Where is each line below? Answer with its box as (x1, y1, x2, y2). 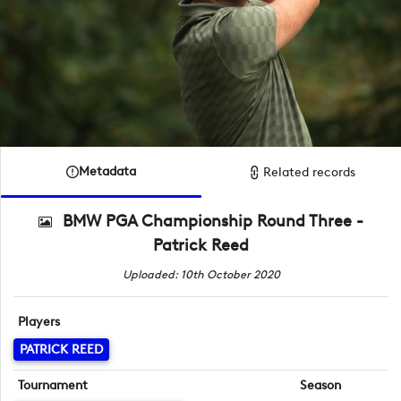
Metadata (79, 164, 136, 179)
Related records (263, 164, 356, 180)
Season (299, 377, 341, 393)
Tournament (18, 377, 89, 393)
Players (18, 313, 61, 329)
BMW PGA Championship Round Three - (63, 210, 364, 231)
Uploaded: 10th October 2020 (122, 267, 280, 281)
